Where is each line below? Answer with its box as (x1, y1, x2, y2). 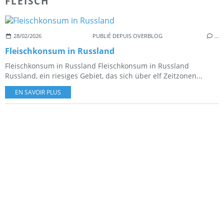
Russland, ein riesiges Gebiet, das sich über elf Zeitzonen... (5, 70, 202, 80)
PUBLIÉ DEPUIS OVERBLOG (92, 31, 162, 39)
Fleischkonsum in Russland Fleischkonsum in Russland (5, 60, 189, 70)
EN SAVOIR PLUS (15, 87, 61, 96)
